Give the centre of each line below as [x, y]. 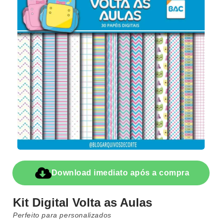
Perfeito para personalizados [62, 215]
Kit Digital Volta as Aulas [83, 202]
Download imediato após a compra [120, 173]
